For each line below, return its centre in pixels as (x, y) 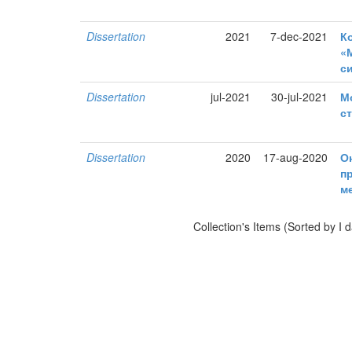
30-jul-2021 (300, 97)
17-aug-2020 (296, 158)
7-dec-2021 (299, 37)
